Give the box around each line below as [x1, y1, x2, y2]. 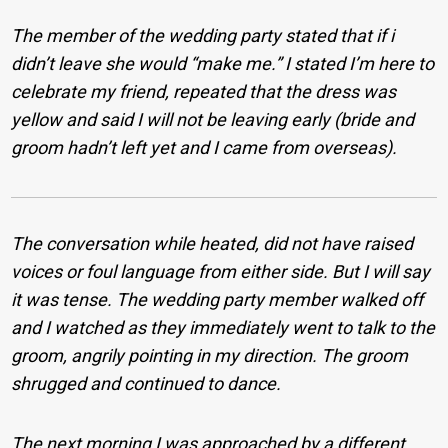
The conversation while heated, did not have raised [11, 232, 414, 254]
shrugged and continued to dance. [11, 372, 282, 394]
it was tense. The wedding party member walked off [11, 288, 424, 310]
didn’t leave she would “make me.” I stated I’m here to [11, 52, 435, 74]
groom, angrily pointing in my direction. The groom [11, 344, 409, 366]
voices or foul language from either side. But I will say [11, 260, 431, 282]
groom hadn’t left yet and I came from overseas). [11, 136, 398, 158]
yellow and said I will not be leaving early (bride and [11, 108, 415, 130]
